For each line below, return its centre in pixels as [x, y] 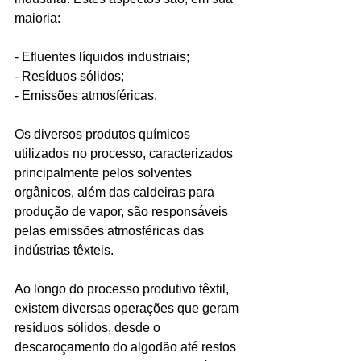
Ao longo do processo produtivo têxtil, [123, 288]
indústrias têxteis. [64, 250]
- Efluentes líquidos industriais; [102, 56]
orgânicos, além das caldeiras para [116, 192]
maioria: [37, 18]
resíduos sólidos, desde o [89, 327]
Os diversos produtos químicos [104, 134]
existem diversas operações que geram [128, 308]
